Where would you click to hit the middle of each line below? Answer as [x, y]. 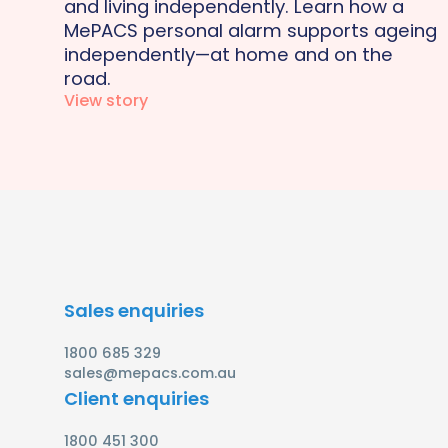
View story [106, 100]
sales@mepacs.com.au [150, 373]
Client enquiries [136, 399]
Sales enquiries [134, 311]
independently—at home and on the [228, 54]
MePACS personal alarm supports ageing [250, 30]
